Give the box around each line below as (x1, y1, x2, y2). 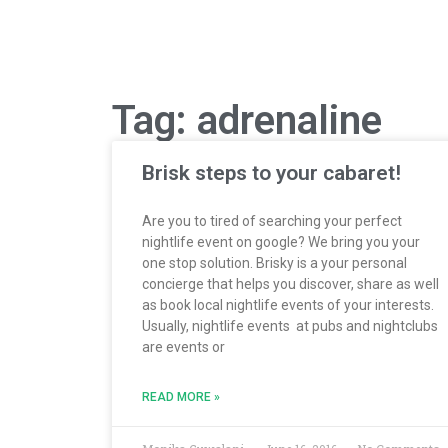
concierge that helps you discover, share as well (142, 275, 439, 292)
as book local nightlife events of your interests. (142, 296, 434, 313)
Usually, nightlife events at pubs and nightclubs (142, 317, 438, 334)
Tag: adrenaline (112, 96, 382, 144)
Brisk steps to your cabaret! (142, 160, 401, 185)
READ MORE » (142, 389, 220, 404)
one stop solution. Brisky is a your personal (142, 254, 407, 271)
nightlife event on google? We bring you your (142, 233, 420, 250)
